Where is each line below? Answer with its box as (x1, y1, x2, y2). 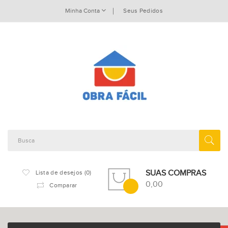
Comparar (49, 182, 77, 189)
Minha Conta (65, 7, 102, 14)
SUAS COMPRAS (145, 168, 206, 178)
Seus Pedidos (123, 7, 163, 14)
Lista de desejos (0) (35, 169, 92, 176)
